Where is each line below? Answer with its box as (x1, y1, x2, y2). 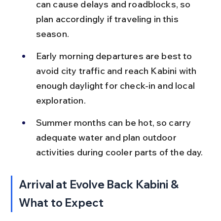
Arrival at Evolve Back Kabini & (19, 178, 181, 191)
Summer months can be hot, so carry (36, 117, 193, 128)
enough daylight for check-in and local (36, 80, 197, 91)
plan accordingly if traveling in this (36, 13, 181, 25)
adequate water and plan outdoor (36, 132, 179, 143)
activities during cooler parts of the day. (36, 147, 203, 158)
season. (36, 28, 69, 39)
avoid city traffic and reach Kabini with (36, 65, 199, 76)
